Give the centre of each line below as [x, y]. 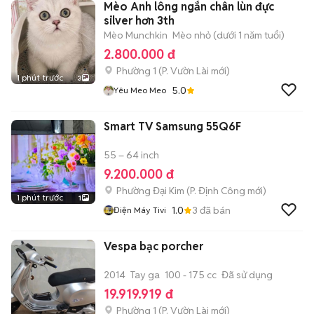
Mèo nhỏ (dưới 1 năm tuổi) [228, 35]
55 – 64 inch [131, 155]
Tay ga [145, 275]
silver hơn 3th [139, 21]
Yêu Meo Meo [140, 90]
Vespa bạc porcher [153, 246]
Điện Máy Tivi [140, 210]
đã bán [214, 210]
